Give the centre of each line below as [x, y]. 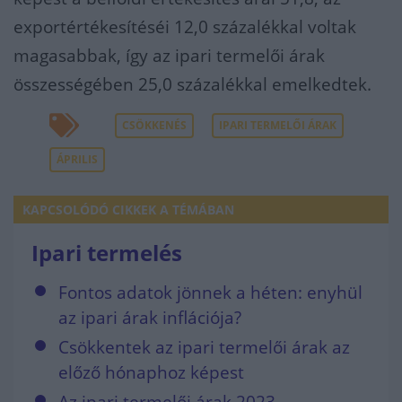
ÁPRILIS [77, 159]
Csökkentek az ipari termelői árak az [204, 347]
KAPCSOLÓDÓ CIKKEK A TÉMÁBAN [128, 210]
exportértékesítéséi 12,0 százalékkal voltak [185, 27]
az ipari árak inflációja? [150, 318]
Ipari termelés [107, 253]
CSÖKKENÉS [154, 125]
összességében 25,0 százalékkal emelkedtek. [192, 84]
